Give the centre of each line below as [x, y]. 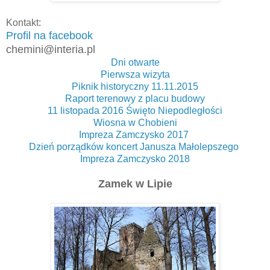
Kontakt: [24, 22]
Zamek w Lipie [135, 184]
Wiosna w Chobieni [135, 122]
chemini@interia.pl [51, 49]
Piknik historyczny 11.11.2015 [135, 86]
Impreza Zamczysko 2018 [135, 159]
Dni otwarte [135, 62]
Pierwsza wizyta [135, 74]
